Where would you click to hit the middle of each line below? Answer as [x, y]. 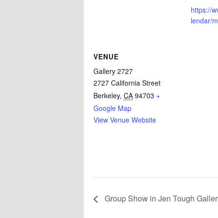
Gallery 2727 [113, 71]
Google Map [112, 108]
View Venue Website [125, 119]
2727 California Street [127, 82]
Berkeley [107, 95]
